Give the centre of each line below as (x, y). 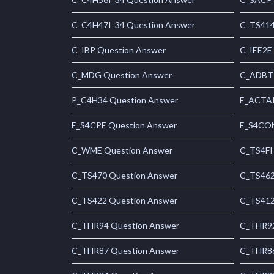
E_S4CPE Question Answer (124, 125)
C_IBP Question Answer (119, 50)
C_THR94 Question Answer (125, 226)
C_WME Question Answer (122, 150)
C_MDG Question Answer (122, 75)
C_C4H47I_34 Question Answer (133, 25)
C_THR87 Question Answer (125, 251)
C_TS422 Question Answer (124, 201)
